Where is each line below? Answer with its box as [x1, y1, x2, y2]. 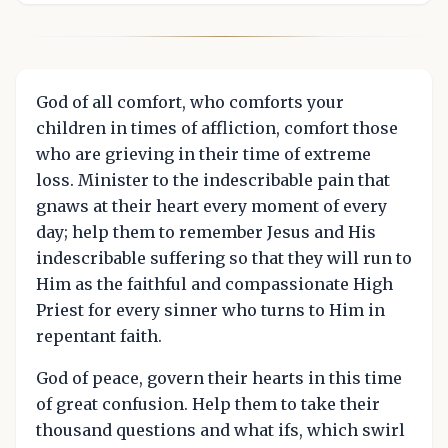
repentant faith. [36, 326, 162, 347]
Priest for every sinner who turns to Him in [36, 300, 385, 321]
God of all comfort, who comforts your [36, 92, 344, 113]
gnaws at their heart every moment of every [36, 196, 387, 217]
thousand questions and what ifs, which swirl [36, 420, 405, 441]
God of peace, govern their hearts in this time [36, 368, 402, 389]
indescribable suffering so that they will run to [36, 248, 412, 269]
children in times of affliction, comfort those [36, 118, 398, 139]
